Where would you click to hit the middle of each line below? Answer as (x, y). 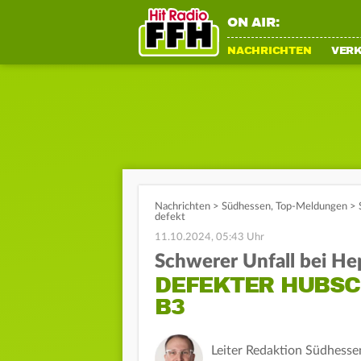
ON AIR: (253, 23)
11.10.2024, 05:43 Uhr (210, 237)
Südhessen (246, 207)
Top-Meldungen (311, 207)
